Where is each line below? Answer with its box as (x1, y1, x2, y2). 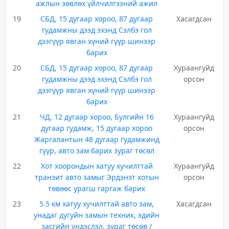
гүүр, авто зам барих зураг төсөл (39, 146, 154, 155)
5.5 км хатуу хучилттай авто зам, (39, 199, 154, 209)
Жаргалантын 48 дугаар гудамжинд (34, 134, 159, 144)
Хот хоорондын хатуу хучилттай (40, 161, 153, 171)
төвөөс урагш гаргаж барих (48, 184, 146, 193)
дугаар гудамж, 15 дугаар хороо (41, 123, 153, 133)
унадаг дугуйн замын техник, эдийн (34, 210, 160, 220)
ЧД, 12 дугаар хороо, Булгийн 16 (39, 112, 154, 122)
